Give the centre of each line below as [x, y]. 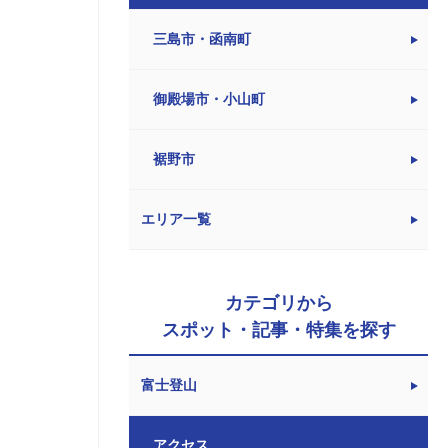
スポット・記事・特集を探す [278, 330]
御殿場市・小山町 [209, 99]
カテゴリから [278, 303]
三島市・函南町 [202, 39]
